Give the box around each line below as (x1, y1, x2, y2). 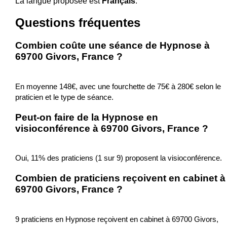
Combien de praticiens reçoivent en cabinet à (15, 173, 225, 184)
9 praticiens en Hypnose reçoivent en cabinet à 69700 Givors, (15, 214, 218, 223)
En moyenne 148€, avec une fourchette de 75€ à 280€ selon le (15, 82, 221, 91)
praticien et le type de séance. (15, 93, 113, 101)
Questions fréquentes (15, 16, 140, 30)
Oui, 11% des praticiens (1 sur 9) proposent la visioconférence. (15, 154, 222, 163)
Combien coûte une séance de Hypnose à (15, 40, 210, 51)
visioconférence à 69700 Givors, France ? (15, 123, 208, 134)
